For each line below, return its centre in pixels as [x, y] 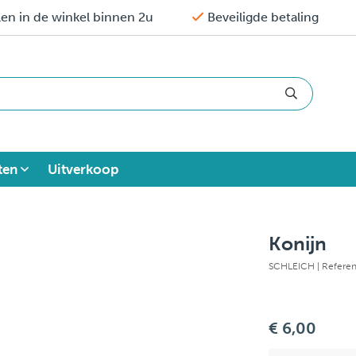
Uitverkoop [83, 169]
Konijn [298, 243]
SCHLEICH [293, 266]
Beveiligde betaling [263, 17]
